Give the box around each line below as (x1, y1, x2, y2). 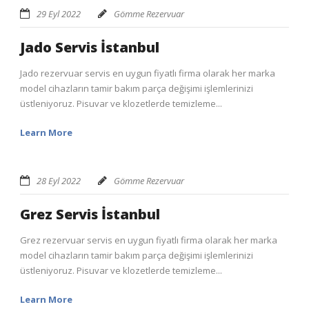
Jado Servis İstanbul (20, 38, 159, 57)
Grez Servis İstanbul (20, 205, 160, 224)
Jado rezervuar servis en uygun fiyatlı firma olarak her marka (20, 67, 275, 80)
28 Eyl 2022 (37, 175, 81, 188)
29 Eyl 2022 (37, 8, 81, 21)
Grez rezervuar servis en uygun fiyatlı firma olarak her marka (20, 234, 277, 247)
